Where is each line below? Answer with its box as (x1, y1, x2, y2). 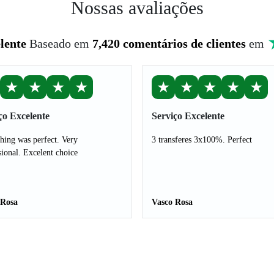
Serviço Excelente (152, 111, 224, 121)
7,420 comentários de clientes (92, 37, 246, 50)
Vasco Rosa (152, 198, 193, 207)
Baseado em (29, 37, 92, 50)
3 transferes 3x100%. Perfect (152, 135, 252, 144)
